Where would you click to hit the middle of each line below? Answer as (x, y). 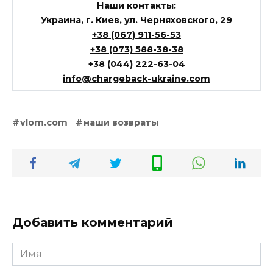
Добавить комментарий (93, 223)
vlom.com (44, 123)
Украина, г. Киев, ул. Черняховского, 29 (136, 20)
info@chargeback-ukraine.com (136, 79)
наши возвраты (121, 123)
